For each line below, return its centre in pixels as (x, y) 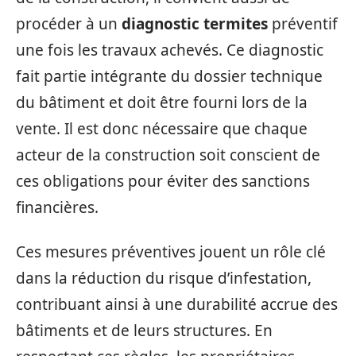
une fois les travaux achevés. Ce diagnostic (170, 50)
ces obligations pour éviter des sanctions (163, 181)
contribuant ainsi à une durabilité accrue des (177, 304)
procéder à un (69, 24)
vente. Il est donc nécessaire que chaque (162, 129)
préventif (303, 24)
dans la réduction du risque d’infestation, (164, 278)
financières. (57, 207)
